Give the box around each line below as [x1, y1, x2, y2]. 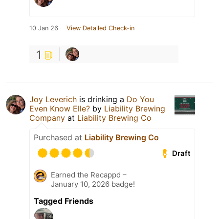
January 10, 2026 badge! [51, 179, 135, 189]
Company [29, 113, 65, 123]
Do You [127, 94, 154, 105]
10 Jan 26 [29, 24, 58, 32]
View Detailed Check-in [66, 24, 134, 32]
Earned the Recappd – [51, 170, 127, 180]
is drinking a [77, 94, 127, 105]
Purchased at [34, 132, 85, 143]
